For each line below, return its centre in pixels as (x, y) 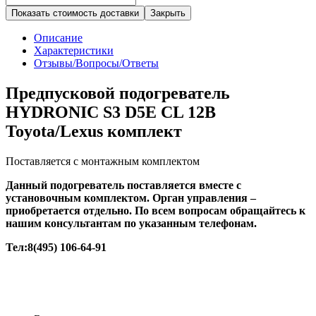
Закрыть (168, 13)
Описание (58, 37)
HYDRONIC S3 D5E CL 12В (111, 112)
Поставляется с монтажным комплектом (103, 161)
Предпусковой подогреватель (118, 93)
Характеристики (74, 50)
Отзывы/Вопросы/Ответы (96, 63)
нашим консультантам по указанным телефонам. (131, 223)
